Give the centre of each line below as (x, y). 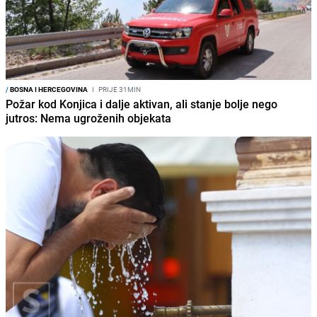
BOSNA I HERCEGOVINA (48, 89)
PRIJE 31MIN (119, 89)
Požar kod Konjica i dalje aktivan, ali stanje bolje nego (142, 104)
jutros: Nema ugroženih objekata (88, 118)
